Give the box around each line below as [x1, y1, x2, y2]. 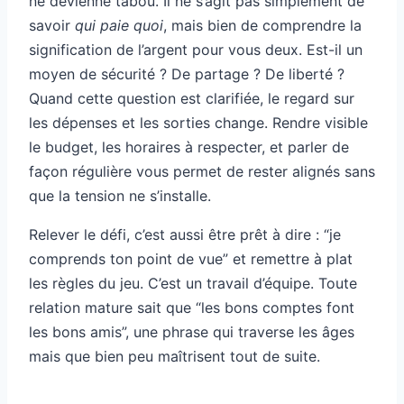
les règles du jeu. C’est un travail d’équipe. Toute [29, 273, 357, 292]
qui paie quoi [75, 15, 163, 34]
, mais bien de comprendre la [163, 15, 362, 34]
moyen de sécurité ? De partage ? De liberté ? [29, 64, 344, 83]
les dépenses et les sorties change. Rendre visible [29, 113, 368, 132]
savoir [29, 15, 75, 34]
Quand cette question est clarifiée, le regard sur [29, 88, 354, 107]
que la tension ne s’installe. [29, 186, 211, 205]
